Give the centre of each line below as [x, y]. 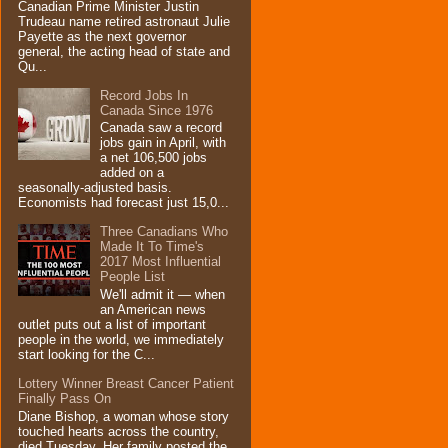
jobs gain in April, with [163, 143]
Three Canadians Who [164, 232]
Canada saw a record [161, 128]
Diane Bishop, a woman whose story [123, 416]
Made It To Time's [152, 247]
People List [133, 277]
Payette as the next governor [102, 36]
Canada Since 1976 [157, 110]
